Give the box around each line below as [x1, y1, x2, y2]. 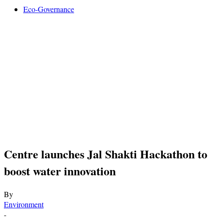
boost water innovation [4, 162, 116, 179]
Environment [4, 199, 44, 209]
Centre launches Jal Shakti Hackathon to [4, 145, 207, 162]
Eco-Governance [23, 4, 74, 14]
